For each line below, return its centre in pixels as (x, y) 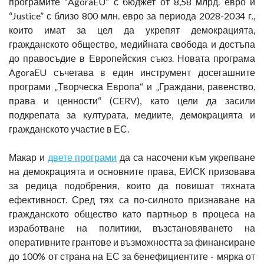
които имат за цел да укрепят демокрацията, (132, 29)
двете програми (82, 157)
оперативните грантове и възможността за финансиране (132, 242)
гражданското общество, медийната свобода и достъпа (132, 44)
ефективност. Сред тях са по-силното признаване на (132, 199)
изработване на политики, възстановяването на (132, 227)
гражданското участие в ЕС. (69, 128)
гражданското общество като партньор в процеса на (132, 213)
